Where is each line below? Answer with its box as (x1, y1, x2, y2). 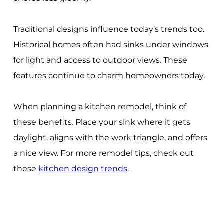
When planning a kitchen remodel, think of (13, 101, 186, 111)
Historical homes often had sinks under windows (13, 39, 208, 49)
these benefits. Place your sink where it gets (13, 117, 190, 127)
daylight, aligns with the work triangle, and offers (13, 132, 207, 142)
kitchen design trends (38, 163, 127, 173)
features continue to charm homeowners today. (13, 70, 205, 80)
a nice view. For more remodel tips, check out (13, 148, 194, 158)
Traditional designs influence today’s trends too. (13, 24, 204, 34)
